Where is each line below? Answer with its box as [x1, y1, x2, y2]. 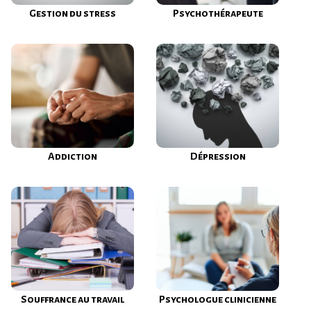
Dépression [190, 151, 246, 162]
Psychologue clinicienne [159, 294, 276, 305]
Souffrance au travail [21, 294, 124, 305]
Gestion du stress [29, 8, 116, 19]
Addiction [48, 151, 97, 162]
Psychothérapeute [172, 8, 263, 19]
